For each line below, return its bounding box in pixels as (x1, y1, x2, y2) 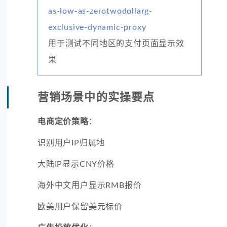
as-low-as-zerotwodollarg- (48, 7, 153, 15)
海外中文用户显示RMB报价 (37, 181, 142, 190)
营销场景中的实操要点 (37, 91, 155, 103)
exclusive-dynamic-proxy (48, 23, 146, 31)
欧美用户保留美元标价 (37, 202, 123, 211)
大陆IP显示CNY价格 (37, 160, 115, 168)
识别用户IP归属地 (37, 138, 105, 147)
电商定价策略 (37, 117, 89, 126)
